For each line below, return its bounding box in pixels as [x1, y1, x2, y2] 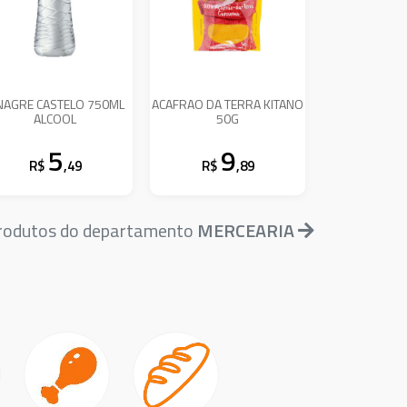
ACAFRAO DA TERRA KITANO [152, 94, 304, 114]
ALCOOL [34, 108, 77, 128]
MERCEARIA [197, 216, 294, 245]
